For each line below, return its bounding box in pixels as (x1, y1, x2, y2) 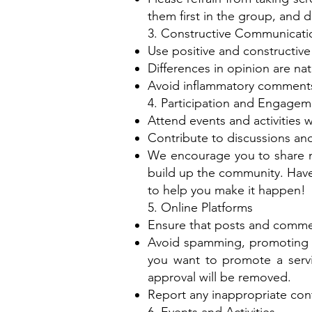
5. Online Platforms (148, 200, 253, 215)
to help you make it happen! (148, 182, 306, 198)
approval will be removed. (148, 270, 291, 285)
